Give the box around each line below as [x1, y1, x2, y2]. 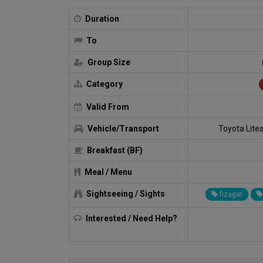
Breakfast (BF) [85, 145, 143, 155]
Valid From [84, 102, 129, 112]
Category [84, 79, 123, 89]
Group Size [85, 57, 130, 67]
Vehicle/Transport [85, 123, 159, 133]
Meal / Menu [82, 167, 132, 177]
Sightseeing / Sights [84, 188, 165, 198]
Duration [83, 14, 119, 23]
